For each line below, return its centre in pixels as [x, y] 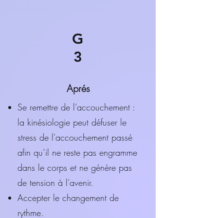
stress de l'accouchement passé [75, 137]
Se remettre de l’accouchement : [76, 107]
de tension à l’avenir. [55, 182]
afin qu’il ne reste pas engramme [77, 152]
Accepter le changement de [68, 198]
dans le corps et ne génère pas [75, 167]
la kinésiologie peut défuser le [72, 122]
